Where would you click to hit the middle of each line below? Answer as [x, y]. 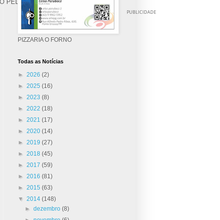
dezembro [48, 208]
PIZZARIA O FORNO [45, 40]
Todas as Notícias [41, 61]
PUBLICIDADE [141, 12]
